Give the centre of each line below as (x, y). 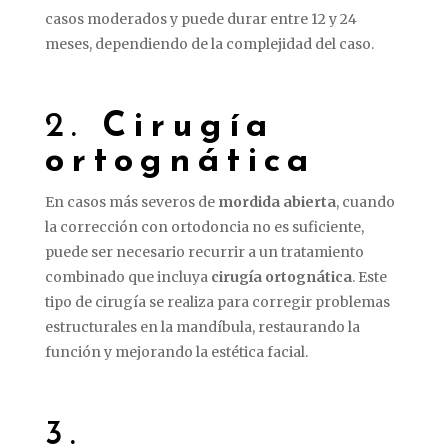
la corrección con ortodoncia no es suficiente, (204, 226)
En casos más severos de (131, 201)
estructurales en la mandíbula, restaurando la (202, 326)
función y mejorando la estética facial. (176, 351)
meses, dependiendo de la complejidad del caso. (209, 43)
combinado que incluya (127, 276)
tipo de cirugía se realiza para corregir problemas (217, 301)
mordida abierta (276, 201)
